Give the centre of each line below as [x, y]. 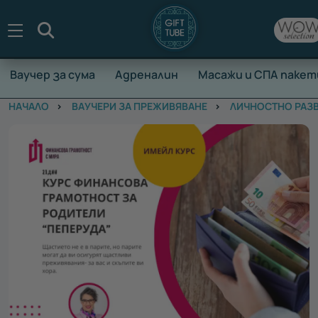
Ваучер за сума [53, 75]
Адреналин [147, 75]
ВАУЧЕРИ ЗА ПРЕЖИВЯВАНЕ [139, 106]
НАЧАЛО [29, 106]
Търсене [87, 29]
